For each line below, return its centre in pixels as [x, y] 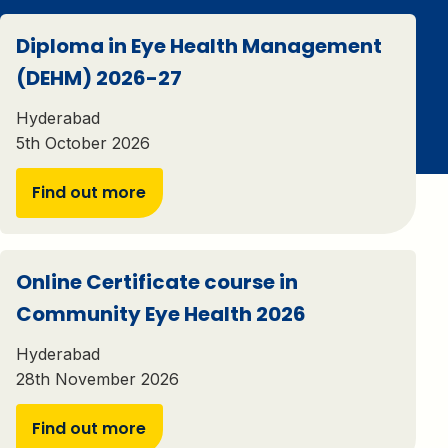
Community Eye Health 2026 [161, 313]
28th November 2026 [97, 378]
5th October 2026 [83, 143]
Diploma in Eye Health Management [199, 46]
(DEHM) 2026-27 [99, 78]
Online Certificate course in [157, 281]
